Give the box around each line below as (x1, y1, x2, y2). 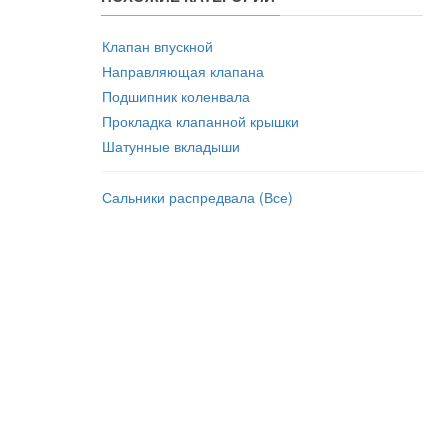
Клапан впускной (102, 36, 213, 56)
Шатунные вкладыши (102, 136, 240, 156)
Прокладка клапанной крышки (102, 111, 299, 131)
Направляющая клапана (102, 61, 264, 81)
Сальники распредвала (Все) (102, 187, 293, 207)
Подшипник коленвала (102, 86, 250, 106)
